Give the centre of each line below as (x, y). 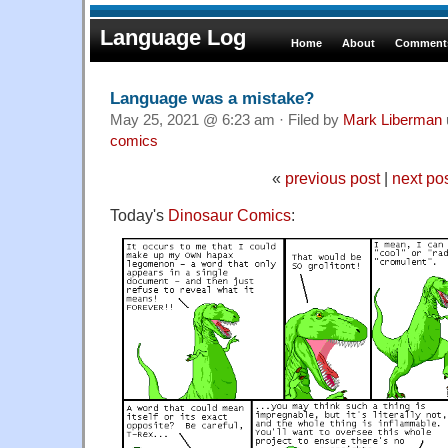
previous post (332, 177)
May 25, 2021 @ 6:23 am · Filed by (226, 119)
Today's (139, 214)
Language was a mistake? (212, 97)
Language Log (173, 37)
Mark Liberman (392, 119)
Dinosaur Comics (229, 214)
